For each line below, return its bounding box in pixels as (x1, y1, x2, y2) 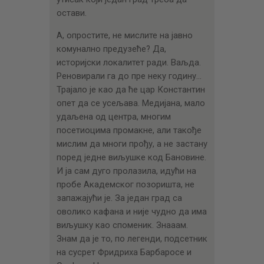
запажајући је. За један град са (56, 193, 182, 204)
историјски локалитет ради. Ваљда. (56, 57, 201, 68)
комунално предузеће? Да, (56, 44, 166, 55)
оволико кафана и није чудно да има (56, 206, 207, 217)
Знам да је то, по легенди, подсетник (56, 233, 207, 245)
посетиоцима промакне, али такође (56, 125, 202, 136)
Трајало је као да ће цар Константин (56, 84, 205, 95)
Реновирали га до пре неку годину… (56, 71, 202, 82)
